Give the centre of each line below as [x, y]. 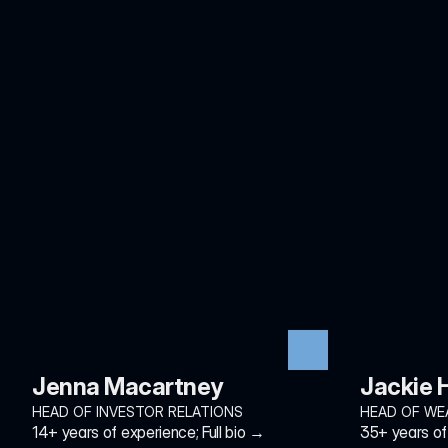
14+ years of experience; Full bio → [148, 432]
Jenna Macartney [127, 386]
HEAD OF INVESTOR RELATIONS [137, 411]
